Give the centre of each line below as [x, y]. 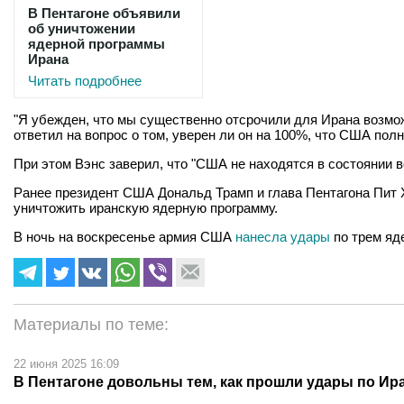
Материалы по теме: [91, 325]
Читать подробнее [85, 81]
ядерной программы [96, 44]
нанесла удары [283, 237]
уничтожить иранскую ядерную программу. [146, 208]
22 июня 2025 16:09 [66, 364]
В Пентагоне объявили [104, 14]
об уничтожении [82, 29]
